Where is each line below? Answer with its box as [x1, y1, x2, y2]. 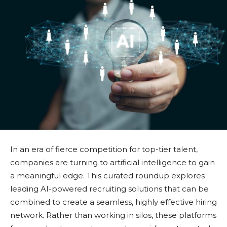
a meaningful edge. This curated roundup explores [10, 170, 205, 180]
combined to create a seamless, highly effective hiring [10, 197, 217, 207]
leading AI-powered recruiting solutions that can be [10, 183, 209, 194]
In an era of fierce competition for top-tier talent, [10, 144, 198, 154]
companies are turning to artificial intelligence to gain [10, 157, 215, 167]
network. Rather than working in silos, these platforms [10, 210, 216, 220]
